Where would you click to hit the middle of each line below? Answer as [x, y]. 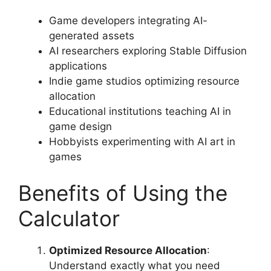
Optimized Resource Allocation [128, 250]
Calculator [69, 218]
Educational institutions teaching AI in [140, 112]
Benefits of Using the [123, 193]
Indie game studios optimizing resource [144, 81]
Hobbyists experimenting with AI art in [142, 142]
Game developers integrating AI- [128, 21]
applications [78, 66]
